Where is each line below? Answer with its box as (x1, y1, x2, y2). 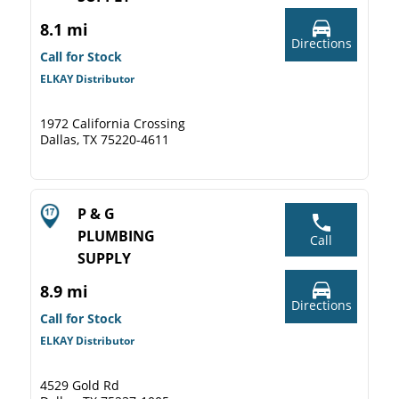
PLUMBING (77, 226, 155, 246)
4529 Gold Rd (40, 377, 119, 394)
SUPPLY (77, 248, 131, 268)
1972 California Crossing (40, 115, 185, 132)
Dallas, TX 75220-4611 (40, 131, 169, 148)
